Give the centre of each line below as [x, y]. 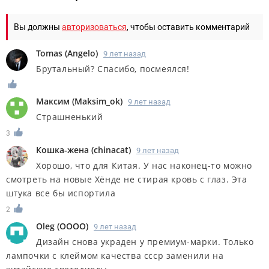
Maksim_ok [97, 101]
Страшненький [70, 117]
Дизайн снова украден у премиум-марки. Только [145, 242]
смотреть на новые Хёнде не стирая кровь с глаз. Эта [127, 180]
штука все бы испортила [61, 193]
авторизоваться [94, 27]
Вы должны [38, 27]
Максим [53, 101]
